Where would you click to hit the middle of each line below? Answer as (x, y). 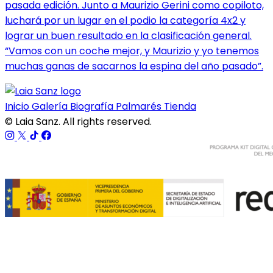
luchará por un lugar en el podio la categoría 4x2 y (125, 20)
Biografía (93, 106)
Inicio (18, 106)
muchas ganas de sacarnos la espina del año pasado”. (134, 66)
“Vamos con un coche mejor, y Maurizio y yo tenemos (132, 51)
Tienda (180, 106)
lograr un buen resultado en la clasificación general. (128, 35)
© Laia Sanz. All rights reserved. (78, 121)
